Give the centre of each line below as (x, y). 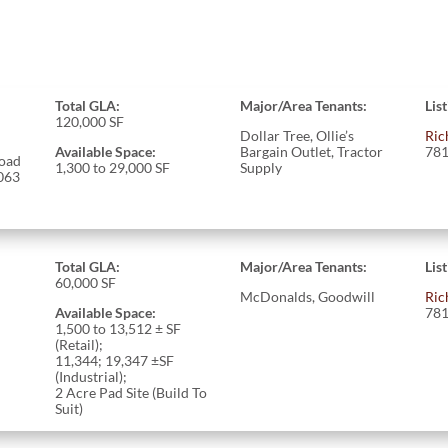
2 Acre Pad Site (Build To (130, 392)
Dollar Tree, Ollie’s (297, 135)
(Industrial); (90, 376)
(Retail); (78, 344)
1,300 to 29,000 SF (112, 167)
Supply (261, 167)
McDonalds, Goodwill (309, 296)
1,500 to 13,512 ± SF (117, 328)
